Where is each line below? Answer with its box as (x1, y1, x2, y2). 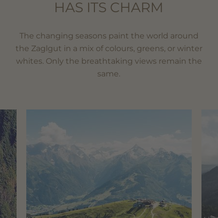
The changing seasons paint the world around (19, 31, 199, 41)
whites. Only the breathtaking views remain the (16, 56, 202, 66)
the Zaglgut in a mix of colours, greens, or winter (15, 44, 202, 54)
